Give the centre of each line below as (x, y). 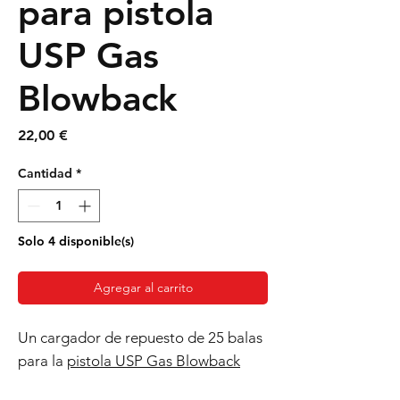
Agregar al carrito (143, 288)
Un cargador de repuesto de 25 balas (140, 338)
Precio (88, 135)
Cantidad (45, 174)
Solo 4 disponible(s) (76, 242)
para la (42, 361)
